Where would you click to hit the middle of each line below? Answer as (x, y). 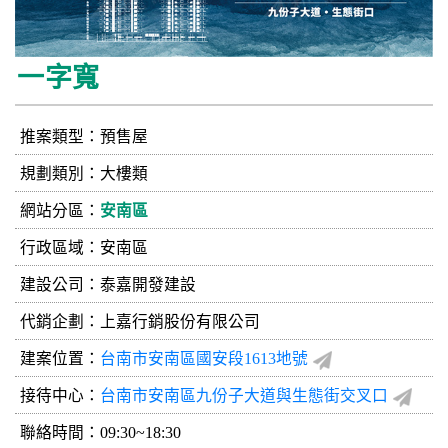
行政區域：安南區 (84, 247)
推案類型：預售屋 (84, 136)
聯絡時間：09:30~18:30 (100, 432)
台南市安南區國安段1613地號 (204, 358)
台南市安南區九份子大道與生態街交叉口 (244, 395)
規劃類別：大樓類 (84, 173)
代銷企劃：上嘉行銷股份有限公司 (140, 321)
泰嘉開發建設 (148, 284)
